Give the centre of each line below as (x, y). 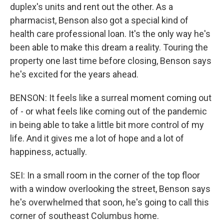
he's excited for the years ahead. (74, 74)
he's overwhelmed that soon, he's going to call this (109, 202)
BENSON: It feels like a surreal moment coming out (111, 98)
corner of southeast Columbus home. (84, 216)
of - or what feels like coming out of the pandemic (108, 111)
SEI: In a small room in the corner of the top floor (105, 175)
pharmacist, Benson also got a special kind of (99, 20)
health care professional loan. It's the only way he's (110, 34)
